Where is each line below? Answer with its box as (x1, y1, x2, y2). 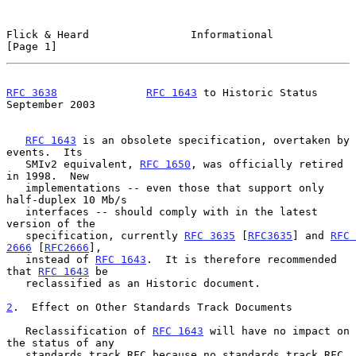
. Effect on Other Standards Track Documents (13, 300, 292, 313)
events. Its (6, 145, 83, 158)
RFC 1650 (140, 157, 191, 170)
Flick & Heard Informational (6, 28, 273, 41)
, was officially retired (191, 157, 343, 170)
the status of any (6, 336, 114, 349)
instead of (25, 253, 95, 265)
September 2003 (6, 98, 95, 110)
